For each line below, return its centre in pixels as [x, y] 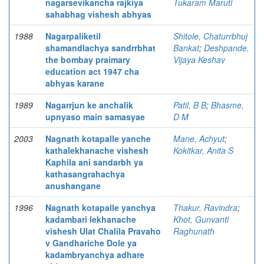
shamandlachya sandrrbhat [100, 48]
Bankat [186, 48]
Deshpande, [227, 48]
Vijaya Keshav [199, 60]
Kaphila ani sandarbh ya [94, 162]
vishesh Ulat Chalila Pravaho [103, 231]
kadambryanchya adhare [95, 255]
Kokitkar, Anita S [203, 150]
